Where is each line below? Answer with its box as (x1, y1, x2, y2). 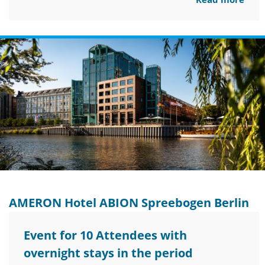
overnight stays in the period (24, 244, 193, 261)
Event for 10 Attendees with (24, 227, 187, 243)
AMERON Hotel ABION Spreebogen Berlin (9, 194, 249, 211)
